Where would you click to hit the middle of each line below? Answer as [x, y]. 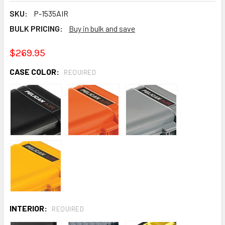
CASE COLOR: [35, 71]
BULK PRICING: [36, 29]
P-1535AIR [51, 14]
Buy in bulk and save [102, 29]
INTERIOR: [29, 208]
